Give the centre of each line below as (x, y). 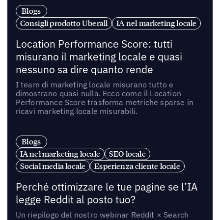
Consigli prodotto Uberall (64, 23)
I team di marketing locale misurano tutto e (95, 84)
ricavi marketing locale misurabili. (77, 111)
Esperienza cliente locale (137, 166)
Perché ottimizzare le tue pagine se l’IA (106, 187)
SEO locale (127, 153)
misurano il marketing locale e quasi (99, 56)
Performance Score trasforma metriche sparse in (105, 102)
